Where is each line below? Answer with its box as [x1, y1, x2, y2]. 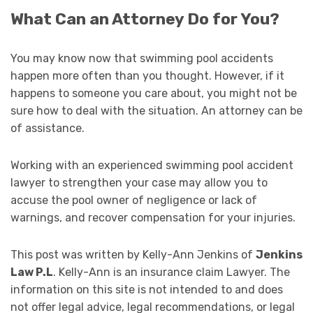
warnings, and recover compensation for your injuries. [10, 210, 296, 224]
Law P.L [10, 265, 53, 279]
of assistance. [10, 121, 85, 135]
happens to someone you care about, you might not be [10, 86, 297, 100]
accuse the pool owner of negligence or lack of [10, 193, 257, 207]
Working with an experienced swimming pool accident [10, 158, 293, 172]
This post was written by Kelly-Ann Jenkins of [10, 247, 256, 261]
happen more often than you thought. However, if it [10, 68, 284, 82]
